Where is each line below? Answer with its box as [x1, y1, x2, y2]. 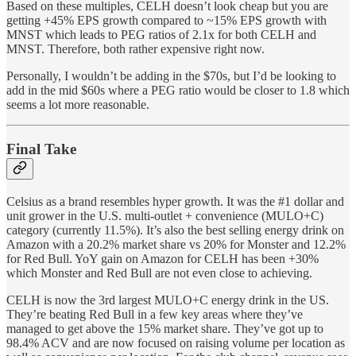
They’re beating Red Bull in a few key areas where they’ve [6, 308, 303, 322]
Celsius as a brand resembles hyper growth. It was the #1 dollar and [6, 195, 344, 209]
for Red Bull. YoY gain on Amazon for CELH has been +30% [6, 252, 319, 266]
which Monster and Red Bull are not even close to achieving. [6, 266, 312, 281]
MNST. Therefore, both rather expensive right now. [6, 41, 265, 56]
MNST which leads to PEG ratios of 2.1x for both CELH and [6, 27, 316, 41]
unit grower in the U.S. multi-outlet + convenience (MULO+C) [6, 209, 323, 223]
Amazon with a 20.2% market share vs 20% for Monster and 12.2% [6, 238, 346, 252]
